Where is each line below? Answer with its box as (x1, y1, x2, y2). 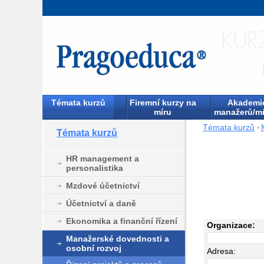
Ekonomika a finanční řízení (66, 216, 177, 226)
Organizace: (207, 220, 255, 230)
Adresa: (207, 246, 236, 256)
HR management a (66, 153, 139, 163)
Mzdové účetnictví (66, 180, 140, 190)
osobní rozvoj (66, 243, 121, 253)
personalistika (66, 163, 123, 173)
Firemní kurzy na (129, 98, 196, 107)
